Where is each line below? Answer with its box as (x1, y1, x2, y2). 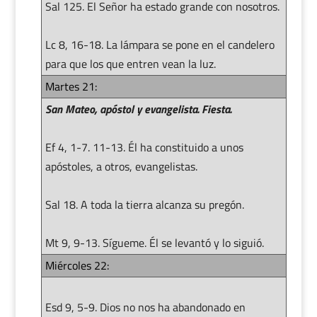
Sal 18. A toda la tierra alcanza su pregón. (45, 195, 244, 213)
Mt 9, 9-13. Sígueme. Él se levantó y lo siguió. (45, 234, 264, 251)
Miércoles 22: (45, 256, 109, 274)
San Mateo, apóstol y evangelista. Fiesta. (45, 100, 231, 117)
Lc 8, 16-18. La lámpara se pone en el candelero (45, 35, 275, 53)
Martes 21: (45, 77, 97, 95)
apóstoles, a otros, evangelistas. (45, 157, 197, 175)
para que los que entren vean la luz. (45, 54, 216, 72)
